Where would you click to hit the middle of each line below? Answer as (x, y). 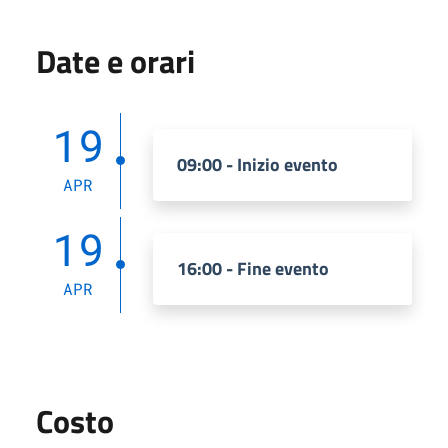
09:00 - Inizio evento (257, 164)
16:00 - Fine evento (253, 268)
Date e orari (115, 60)
